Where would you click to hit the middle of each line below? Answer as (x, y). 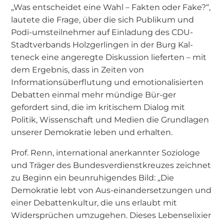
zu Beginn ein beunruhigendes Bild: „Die (93, 177)
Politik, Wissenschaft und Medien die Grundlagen (110, 119)
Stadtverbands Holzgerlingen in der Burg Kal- (102, 44)
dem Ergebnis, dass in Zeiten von (78, 69)
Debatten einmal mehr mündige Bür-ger (94, 94)
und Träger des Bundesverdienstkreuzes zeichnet (111, 165)
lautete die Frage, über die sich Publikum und (103, 19)
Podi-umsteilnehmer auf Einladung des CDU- (102, 32)
